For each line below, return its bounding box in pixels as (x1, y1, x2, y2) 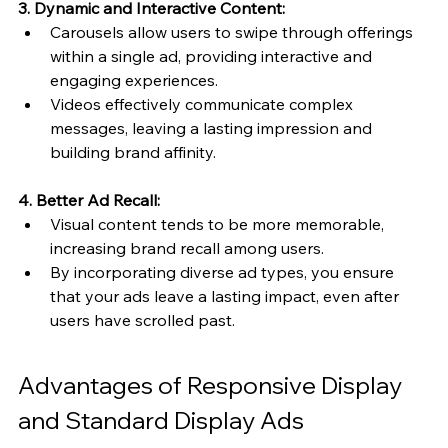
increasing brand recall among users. (50, 237, 324, 258)
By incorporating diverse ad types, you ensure (50, 261, 398, 282)
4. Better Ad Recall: (18, 189, 160, 210)
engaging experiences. (50, 69, 218, 90)
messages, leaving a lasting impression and (50, 117, 376, 138)
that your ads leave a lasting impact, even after (50, 285, 403, 306)
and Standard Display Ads (18, 404, 304, 435)
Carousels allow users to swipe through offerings (50, 21, 417, 42)
